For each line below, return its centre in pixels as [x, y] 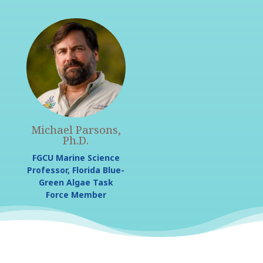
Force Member [76, 195]
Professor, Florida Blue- [76, 170]
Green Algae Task [76, 183]
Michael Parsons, [76, 130]
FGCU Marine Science [76, 158]
